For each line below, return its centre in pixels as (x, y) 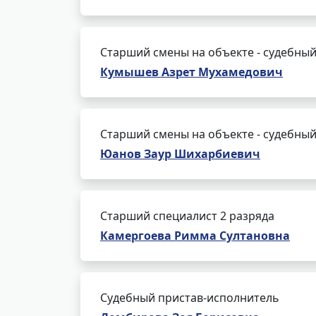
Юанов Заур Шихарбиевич (180, 154)
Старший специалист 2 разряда (187, 216)
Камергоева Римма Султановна (195, 236)
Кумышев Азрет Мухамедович (192, 72)
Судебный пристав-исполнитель (190, 298)
